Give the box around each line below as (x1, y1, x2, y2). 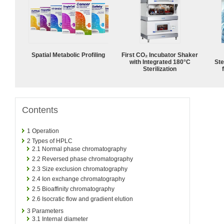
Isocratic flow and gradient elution (42, 195, 133, 202)
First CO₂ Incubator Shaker (121, 51, 198, 58)
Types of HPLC (32, 137, 72, 144)
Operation (32, 127, 59, 134)
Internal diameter (42, 215, 88, 222)
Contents (22, 104, 58, 115)
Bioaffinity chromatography (42, 185, 114, 192)
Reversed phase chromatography (42, 155, 133, 162)
